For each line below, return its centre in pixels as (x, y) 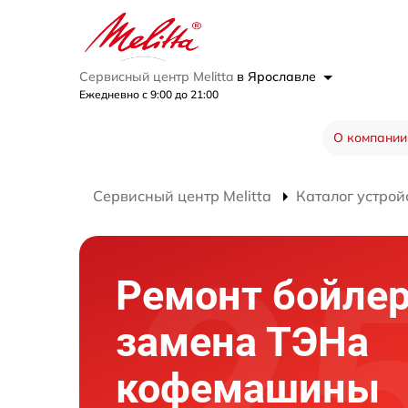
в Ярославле (278, 76)
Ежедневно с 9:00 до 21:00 (149, 94)
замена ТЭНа (242, 342)
